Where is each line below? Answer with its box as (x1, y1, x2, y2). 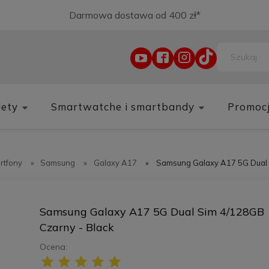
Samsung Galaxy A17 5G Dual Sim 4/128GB (40, 205, 264, 219)
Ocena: (40, 241, 67, 252)
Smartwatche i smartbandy (51, 100, 195, 113)
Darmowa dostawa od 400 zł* (68, 9, 201, 21)
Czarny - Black (40, 220, 114, 234)
